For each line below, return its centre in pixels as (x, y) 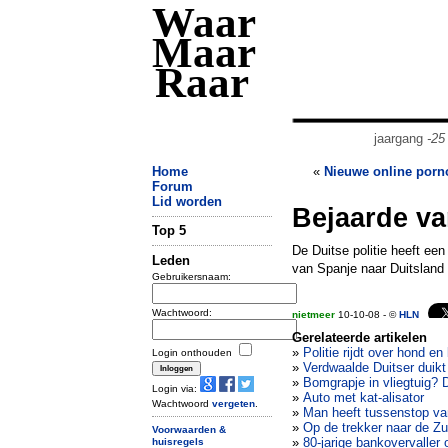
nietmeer (313, 314)
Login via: (176, 388)
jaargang (400, 138)
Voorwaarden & (189, 429)
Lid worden (187, 201)
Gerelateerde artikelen (359, 337)
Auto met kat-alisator (363, 397)
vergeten (233, 403)
